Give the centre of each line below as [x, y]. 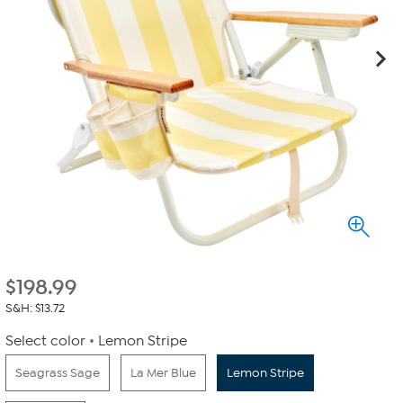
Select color [45, 341]
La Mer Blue [163, 373]
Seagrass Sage [58, 373]
